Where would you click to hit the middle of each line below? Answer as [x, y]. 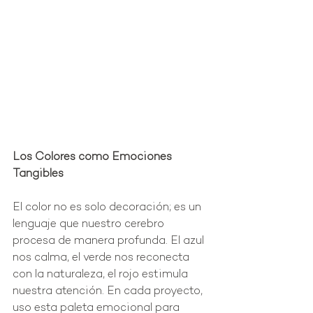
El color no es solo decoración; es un [108, 208]
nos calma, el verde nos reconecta [102, 259]
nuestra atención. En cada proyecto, [109, 292]
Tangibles [38, 175]
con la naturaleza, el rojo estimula [102, 275]
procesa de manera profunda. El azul [110, 242]
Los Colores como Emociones [94, 158]
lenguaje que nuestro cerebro [90, 225]
